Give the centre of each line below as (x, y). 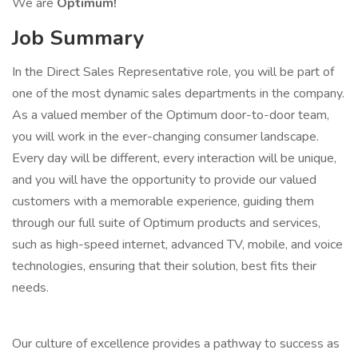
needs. (30, 288)
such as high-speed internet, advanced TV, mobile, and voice (177, 245)
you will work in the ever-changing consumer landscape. (165, 137)
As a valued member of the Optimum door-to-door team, (171, 115)
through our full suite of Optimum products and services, (166, 223)
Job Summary (78, 38)
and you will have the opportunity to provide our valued (164, 180)
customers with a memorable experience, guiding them (163, 201)
